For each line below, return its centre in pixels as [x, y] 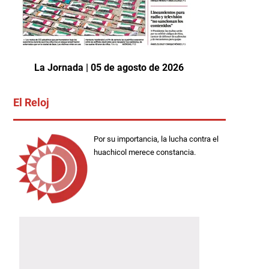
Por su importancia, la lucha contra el [156, 139]
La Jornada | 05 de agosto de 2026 [109, 68]
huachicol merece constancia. [144, 153]
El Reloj [31, 103]
